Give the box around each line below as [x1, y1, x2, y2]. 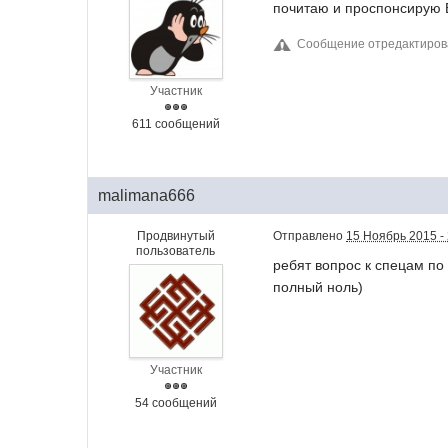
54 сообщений [134, 396, 217, 411]
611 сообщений [131, 117, 220, 132]
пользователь [136, 244, 216, 259]
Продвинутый [136, 229, 215, 244]
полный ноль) [273, 279, 364, 296]
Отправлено [273, 229, 347, 244]
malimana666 [98, 187, 196, 205]
